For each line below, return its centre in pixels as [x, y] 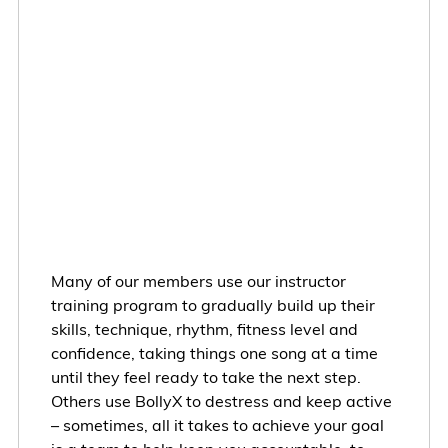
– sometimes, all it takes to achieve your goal [217, 424]
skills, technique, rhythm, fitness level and [204, 328]
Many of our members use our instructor [198, 280]
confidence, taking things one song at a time [214, 352]
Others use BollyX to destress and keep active [221, 400]
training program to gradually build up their [212, 304]
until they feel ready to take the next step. [205, 376]
